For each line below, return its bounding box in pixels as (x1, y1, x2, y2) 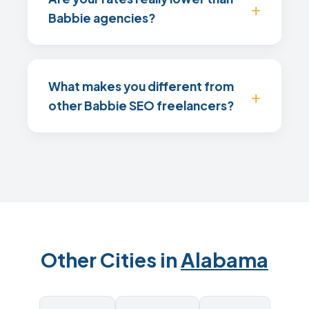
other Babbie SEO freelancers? (48, 98, 234, 113)
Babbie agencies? (48, 10, 155, 26)
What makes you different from (48, 79, 234, 94)
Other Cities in (41, 247, 181, 272)
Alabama (181, 247, 268, 272)
